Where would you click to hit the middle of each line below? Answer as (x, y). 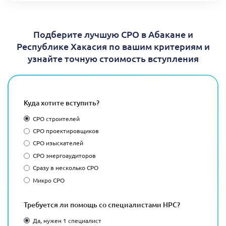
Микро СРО (49, 180)
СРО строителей (56, 118)
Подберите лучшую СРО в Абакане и (113, 34)
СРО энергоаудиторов (64, 155)
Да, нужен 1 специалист (67, 220)
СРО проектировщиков (66, 131)
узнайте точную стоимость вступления (113, 58)
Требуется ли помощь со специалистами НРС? (102, 204)
